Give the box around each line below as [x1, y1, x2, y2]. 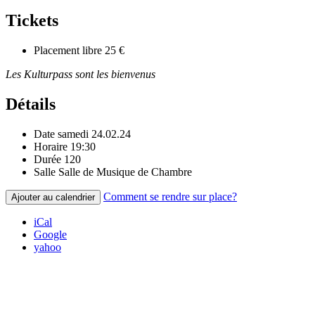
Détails [6, 94, 56, 113]
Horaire [34, 140, 67, 153]
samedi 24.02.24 [58, 127, 131, 140]
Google [34, 228, 67, 240]
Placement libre [34, 44, 102, 56]
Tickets [6, 11, 58, 30]
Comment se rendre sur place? [103, 190, 237, 202]
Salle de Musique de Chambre [58, 165, 192, 178]
